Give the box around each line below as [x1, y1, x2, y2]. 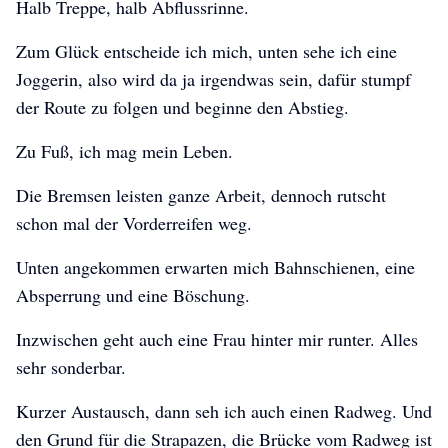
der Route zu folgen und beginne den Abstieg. [16, 95, 349, 120]
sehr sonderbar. [16, 355, 126, 380]
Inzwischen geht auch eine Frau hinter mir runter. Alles [16, 327, 418, 352]
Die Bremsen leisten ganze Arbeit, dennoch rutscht [16, 183, 386, 208]
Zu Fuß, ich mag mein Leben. [16, 139, 233, 164]
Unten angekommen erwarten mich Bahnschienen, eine [16, 255, 415, 280]
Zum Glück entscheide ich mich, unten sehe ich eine [16, 39, 397, 64]
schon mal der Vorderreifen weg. [16, 211, 252, 236]
